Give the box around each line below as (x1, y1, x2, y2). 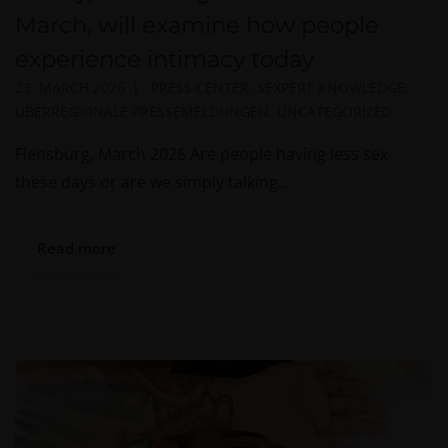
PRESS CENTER (150, 78, 249, 98)
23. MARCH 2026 (15, 78, 125, 98)
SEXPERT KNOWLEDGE (256, 78, 405, 98)
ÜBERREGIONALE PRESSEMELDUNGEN (15, 102, 269, 122)
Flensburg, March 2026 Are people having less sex (15, 143, 388, 166)
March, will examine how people (15, 11, 379, 40)
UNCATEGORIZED (277, 102, 392, 122)
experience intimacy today (15, 45, 314, 74)
